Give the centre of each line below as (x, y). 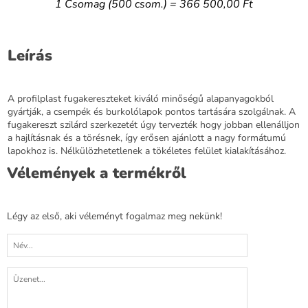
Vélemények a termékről (97, 173)
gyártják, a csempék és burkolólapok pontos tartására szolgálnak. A (152, 111)
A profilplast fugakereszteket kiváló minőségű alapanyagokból (141, 98)
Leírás (30, 55)
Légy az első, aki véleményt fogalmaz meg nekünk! (114, 216)
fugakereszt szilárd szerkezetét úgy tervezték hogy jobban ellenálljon (154, 124)
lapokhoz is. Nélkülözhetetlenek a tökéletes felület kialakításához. (147, 151)
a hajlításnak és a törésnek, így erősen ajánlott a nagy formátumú (147, 137)
